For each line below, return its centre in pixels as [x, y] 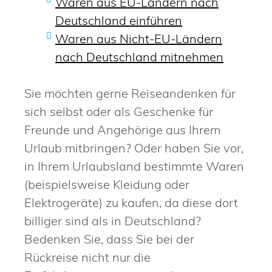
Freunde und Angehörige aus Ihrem [122, 129]
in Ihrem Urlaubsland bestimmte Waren [134, 166]
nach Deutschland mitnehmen [139, 56]
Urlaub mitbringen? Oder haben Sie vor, [134, 148]
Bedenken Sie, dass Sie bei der [109, 239]
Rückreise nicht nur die [87, 257]
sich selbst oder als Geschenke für [119, 111]
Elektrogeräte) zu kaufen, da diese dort [131, 202]
